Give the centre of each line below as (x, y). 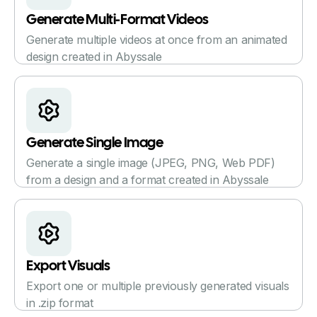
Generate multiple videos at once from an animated (157, 39)
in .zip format (60, 302)
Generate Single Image (95, 143)
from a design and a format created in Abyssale (148, 179)
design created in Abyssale (94, 56)
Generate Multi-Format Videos (117, 20)
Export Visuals (68, 266)
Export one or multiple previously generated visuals (158, 286)
